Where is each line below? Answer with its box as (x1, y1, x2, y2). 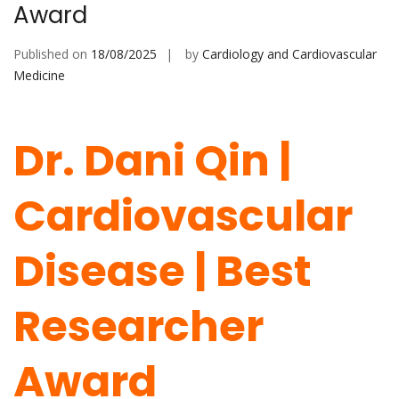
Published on (13, 45, 91, 63)
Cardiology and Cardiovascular (202, 45, 377, 63)
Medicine (13, 67, 65, 85)
